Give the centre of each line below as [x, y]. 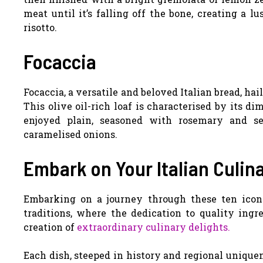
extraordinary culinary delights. [154, 227]
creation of [50, 227]
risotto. [40, 27]
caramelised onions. [70, 134]
